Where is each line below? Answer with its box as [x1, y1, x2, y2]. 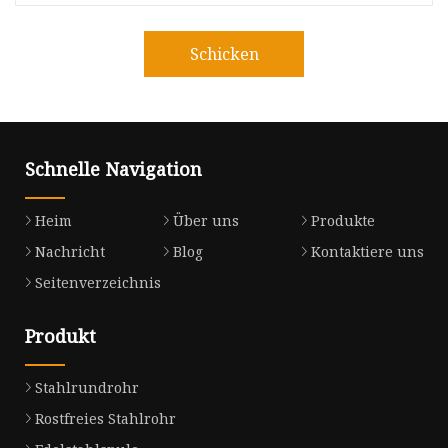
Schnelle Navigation [25, 157, 202, 182]
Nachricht [35, 242, 105, 262]
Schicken [189, 42, 259, 65]
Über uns [172, 211, 239, 231]
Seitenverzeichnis [35, 273, 161, 293]
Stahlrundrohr [35, 377, 139, 397]
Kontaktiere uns [310, 242, 424, 262]
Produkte [310, 211, 375, 231]
